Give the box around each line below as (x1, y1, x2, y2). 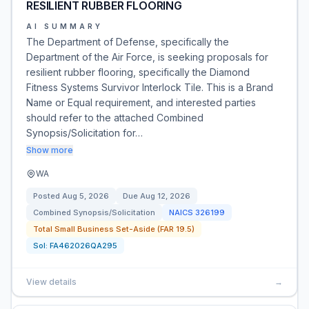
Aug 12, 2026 (140, 191, 190, 201)
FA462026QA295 (50, 241, 117, 250)
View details (26, 277, 77, 287)
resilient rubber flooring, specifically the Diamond (26, 66, 250, 78)
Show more (26, 145, 73, 155)
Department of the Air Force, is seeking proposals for (26, 51, 268, 63)
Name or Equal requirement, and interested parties (26, 97, 256, 108)
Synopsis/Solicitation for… (26, 127, 143, 139)
